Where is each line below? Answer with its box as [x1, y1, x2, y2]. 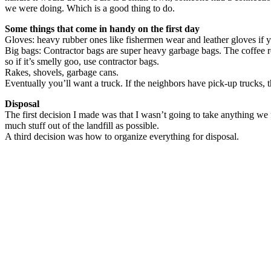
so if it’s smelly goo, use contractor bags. [5, 56, 159, 67]
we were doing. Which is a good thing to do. [5, 2, 175, 13]
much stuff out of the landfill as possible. [5, 120, 159, 131]
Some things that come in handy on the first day [5, 23, 200, 34]
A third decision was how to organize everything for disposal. [5, 131, 239, 142]
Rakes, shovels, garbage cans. [5, 67, 119, 77]
